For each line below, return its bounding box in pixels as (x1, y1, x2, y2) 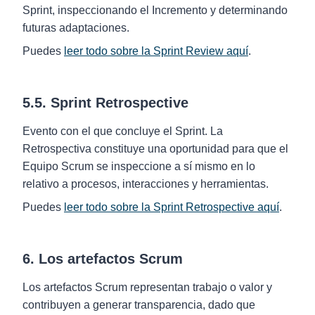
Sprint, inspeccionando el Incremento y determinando (22, 4, 288, 16)
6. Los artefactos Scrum (22, 251, 183, 266)
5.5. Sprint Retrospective (22, 95, 188, 110)
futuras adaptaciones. (22, 22, 129, 34)
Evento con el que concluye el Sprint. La (22, 125, 223, 137)
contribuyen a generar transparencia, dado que (22, 299, 255, 311)
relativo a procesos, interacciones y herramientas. (22, 178, 269, 190)
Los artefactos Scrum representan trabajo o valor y (22, 281, 272, 293)
